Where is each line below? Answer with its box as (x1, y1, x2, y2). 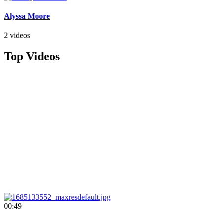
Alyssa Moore (4, 11, 50, 20)
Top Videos (4, 50, 60, 63)
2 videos (4, 31, 30, 40)
